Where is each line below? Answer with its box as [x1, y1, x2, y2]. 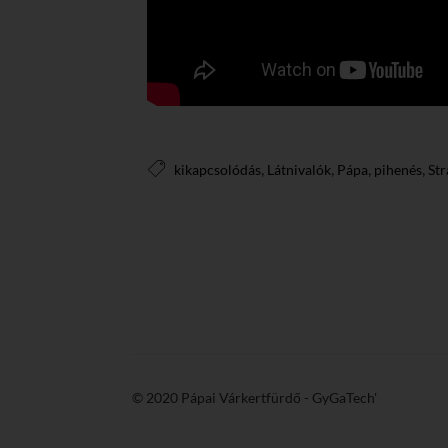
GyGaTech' [312, 389, 377, 407]
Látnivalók [267, 161, 331, 179]
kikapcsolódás [174, 161, 261, 179]
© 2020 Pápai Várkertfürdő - [132, 389, 312, 407]
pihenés [374, 161, 422, 179]
